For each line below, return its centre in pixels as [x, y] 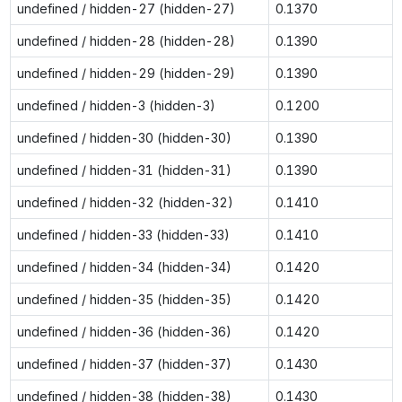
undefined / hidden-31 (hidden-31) [124, 170]
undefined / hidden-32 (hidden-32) [125, 202]
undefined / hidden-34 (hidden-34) [124, 267]
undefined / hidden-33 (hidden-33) [123, 234]
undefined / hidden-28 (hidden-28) [126, 40]
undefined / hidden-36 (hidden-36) [124, 331]
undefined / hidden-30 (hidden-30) [124, 137]
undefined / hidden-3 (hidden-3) [116, 105]
